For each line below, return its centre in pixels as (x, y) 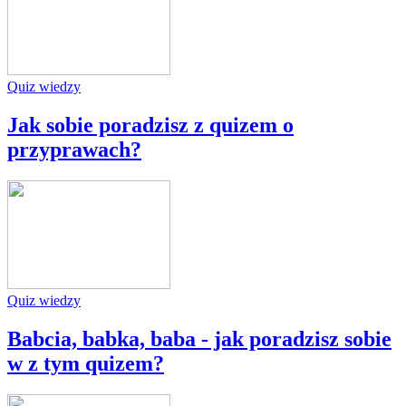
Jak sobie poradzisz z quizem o (150, 125)
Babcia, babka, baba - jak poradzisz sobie (199, 338)
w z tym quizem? (86, 363)
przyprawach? (74, 149)
